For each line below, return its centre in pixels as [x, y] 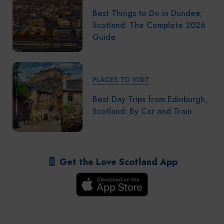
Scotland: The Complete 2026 [149, 26]
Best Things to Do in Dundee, [147, 14]
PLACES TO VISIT [121, 80]
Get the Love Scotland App [117, 161]
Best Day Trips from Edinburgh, [150, 100]
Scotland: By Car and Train [142, 112]
